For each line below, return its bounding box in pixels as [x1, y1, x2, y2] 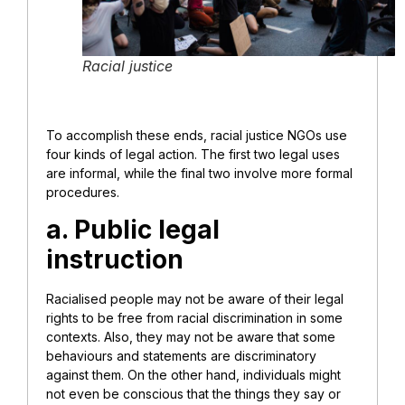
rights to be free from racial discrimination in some [46, 309, 343, 325]
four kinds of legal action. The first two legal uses [46, 146, 340, 163]
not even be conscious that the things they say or [46, 385, 341, 401]
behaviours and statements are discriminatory [46, 347, 316, 363]
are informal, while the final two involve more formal [46, 165, 353, 182]
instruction [46, 243, 184, 275]
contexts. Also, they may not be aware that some [46, 328, 335, 344]
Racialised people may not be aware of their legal [46, 290, 344, 306]
